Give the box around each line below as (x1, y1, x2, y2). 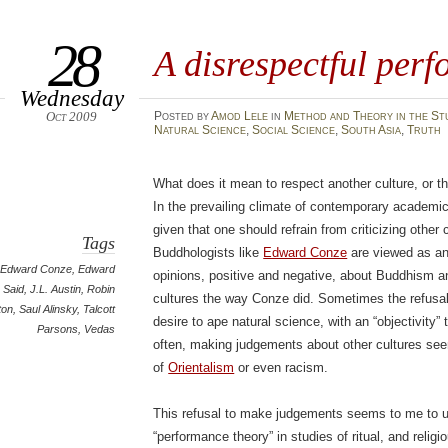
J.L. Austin (30, 283, 82, 296)
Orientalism (168, 360, 235, 376)
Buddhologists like (153, 245, 264, 261)
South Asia (340, 123, 401, 138)
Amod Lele (210, 109, 268, 124)
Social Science (251, 123, 335, 138)
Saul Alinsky (19, 303, 78, 316)
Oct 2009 (46, 109, 98, 124)
